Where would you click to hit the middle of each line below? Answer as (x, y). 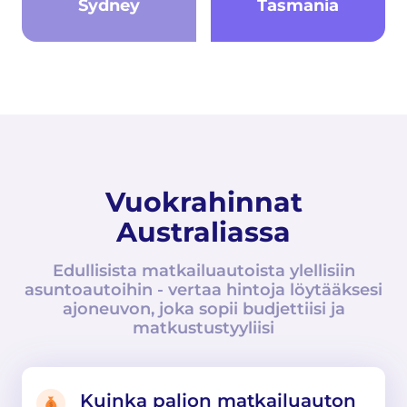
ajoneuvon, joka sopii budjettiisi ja (203, 309)
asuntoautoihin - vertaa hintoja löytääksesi (203, 290)
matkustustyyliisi (203, 328)
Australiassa (203, 232)
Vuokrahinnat (203, 202)
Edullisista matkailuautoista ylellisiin (203, 271)
